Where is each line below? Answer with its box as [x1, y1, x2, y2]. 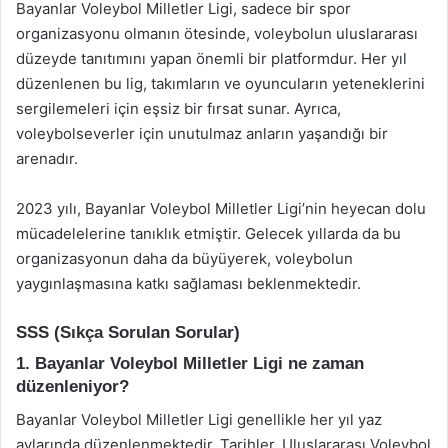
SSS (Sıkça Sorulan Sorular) [16, 322, 240, 342]
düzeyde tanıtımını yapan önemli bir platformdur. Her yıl [16, 48, 407, 68]
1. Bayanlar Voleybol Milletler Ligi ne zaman [16, 354, 364, 373]
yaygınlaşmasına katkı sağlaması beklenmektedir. [16, 273, 361, 293]
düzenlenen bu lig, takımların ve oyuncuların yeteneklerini [16, 73, 425, 93]
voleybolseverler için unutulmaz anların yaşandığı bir [16, 123, 388, 143]
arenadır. [16, 148, 78, 168]
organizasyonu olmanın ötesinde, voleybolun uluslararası [16, 23, 418, 43]
